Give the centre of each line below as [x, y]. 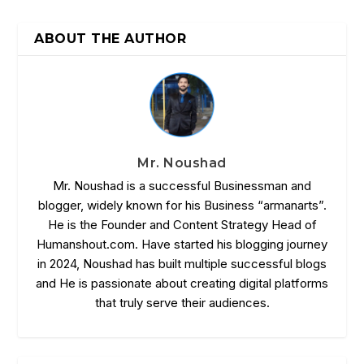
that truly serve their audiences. [182, 302]
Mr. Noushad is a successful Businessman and [182, 185]
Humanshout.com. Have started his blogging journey [182, 244]
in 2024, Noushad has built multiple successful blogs [182, 263]
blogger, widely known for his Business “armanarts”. [182, 205]
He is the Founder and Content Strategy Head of [182, 224]
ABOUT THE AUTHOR [110, 38]
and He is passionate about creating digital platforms [182, 283]
